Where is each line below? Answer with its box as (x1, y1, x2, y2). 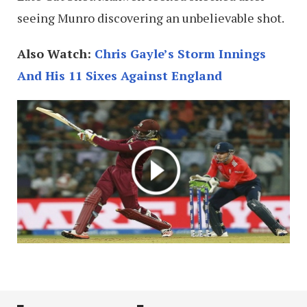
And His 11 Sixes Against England (17, 66, 222, 84)
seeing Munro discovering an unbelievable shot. (17, 9, 284, 26)
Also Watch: (17, 45, 95, 62)
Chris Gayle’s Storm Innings (95, 45, 266, 62)
